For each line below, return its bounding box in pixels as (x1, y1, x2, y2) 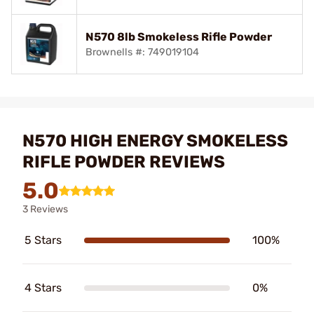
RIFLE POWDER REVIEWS (22, 152, 225, 172)
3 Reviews (22, 203, 68, 215)
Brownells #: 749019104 (86, 46, 199, 58)
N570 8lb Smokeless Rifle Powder (86, 30, 272, 43)
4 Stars (25, 281, 62, 294)
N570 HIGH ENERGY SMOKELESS (22, 131, 288, 151)
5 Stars (25, 233, 62, 247)
